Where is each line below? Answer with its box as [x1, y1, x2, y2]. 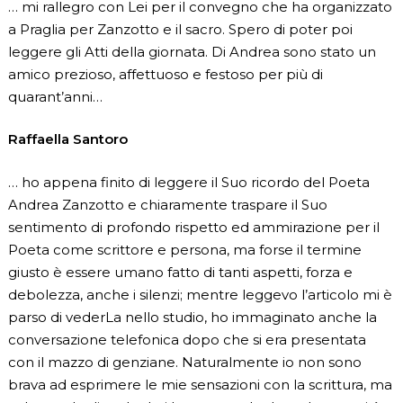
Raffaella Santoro [7, 130, 128, 148]
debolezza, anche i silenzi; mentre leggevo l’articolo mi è [7, 285, 392, 303]
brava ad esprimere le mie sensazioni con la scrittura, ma [7, 375, 392, 393]
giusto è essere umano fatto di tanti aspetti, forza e [7, 263, 353, 281]
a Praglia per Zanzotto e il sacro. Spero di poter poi [7, 20, 353, 38]
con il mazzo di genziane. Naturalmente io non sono [7, 353, 362, 371]
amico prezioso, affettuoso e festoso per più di [7, 65, 323, 83]
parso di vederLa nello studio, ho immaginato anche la [7, 308, 377, 326]
